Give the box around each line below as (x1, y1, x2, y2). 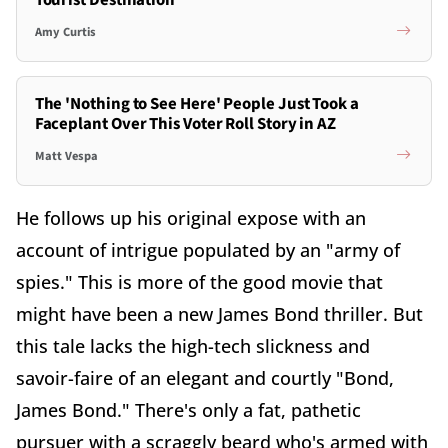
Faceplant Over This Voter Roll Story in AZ (34, 112, 337, 137)
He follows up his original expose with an (16, 206, 366, 231)
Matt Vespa (34, 146, 98, 165)
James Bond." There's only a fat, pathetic (16, 398, 361, 423)
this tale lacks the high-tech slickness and (16, 334, 370, 359)
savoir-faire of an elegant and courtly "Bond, (16, 366, 394, 391)
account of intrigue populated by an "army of (16, 238, 400, 263)
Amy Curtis (34, 22, 96, 41)
